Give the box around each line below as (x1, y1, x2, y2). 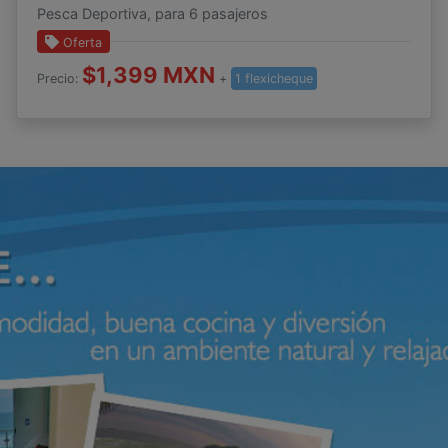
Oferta (59, 35, 103, 51)
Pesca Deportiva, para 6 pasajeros (36, 5, 268, 23)
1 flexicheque (234, 71, 313, 87)
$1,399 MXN (81, 62, 215, 89)
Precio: (36, 71, 82, 87)
